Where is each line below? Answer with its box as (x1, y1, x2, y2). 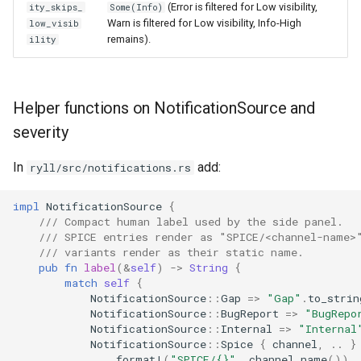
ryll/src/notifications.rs (30, 160, 191, 175)
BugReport (221, 305, 279, 321)
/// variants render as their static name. (39, 244, 304, 259)
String (189, 259, 228, 275)
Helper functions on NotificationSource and (13, 98, 315, 118)
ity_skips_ (29, 2, 84, 13)
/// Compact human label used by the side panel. (39, 214, 343, 229)
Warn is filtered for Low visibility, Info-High (107, 17, 301, 29)
